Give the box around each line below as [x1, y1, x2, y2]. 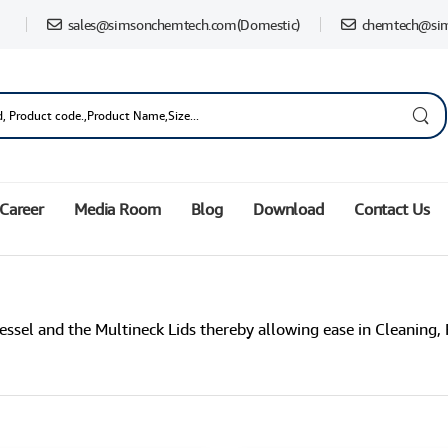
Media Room [74, 199, 161, 220]
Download [253, 199, 324, 220]
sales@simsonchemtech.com [67, 15, 237, 33]
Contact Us [353, 199, 430, 220]
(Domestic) [236, 15, 300, 33]
